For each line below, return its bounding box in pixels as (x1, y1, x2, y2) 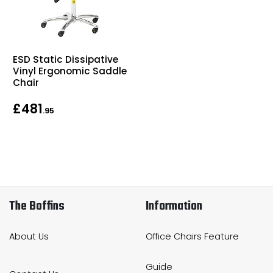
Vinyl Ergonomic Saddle (13, 65, 127, 78)
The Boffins (9, 197, 65, 217)
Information (146, 197, 202, 217)
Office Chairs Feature (146, 230, 239, 243)
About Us (9, 230, 49, 243)
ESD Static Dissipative (13, 53, 118, 66)
